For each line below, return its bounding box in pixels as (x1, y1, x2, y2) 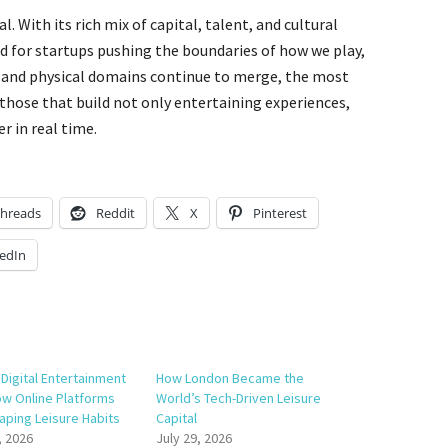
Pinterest (253, 204, 307, 222)
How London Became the (156, 369, 305, 387)
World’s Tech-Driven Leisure (156, 389, 322, 407)
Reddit (96, 204, 135, 222)
